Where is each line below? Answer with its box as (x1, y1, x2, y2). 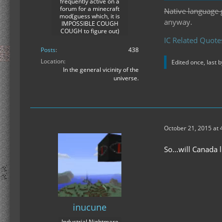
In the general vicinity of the (63, 65, 139, 74)
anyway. (164, 16, 192, 27)
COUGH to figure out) (60, 26, 119, 35)
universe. (113, 73, 139, 82)
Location (41, 56, 64, 65)
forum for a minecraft (60, 4, 119, 13)
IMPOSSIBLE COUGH (61, 19, 118, 28)
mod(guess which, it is (59, 11, 120, 20)
